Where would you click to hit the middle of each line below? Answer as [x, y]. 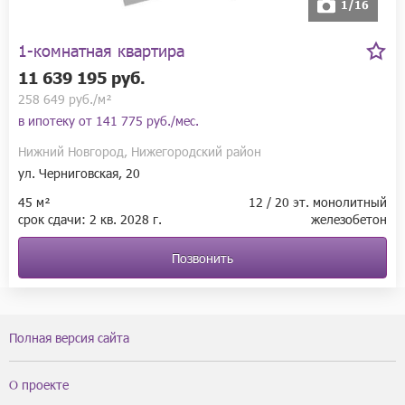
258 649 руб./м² [65, 99]
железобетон [349, 219]
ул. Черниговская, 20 [79, 173]
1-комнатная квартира [101, 50]
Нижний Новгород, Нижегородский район [140, 151]
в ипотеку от [57, 120]
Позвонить [202, 258]
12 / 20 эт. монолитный [318, 202]
